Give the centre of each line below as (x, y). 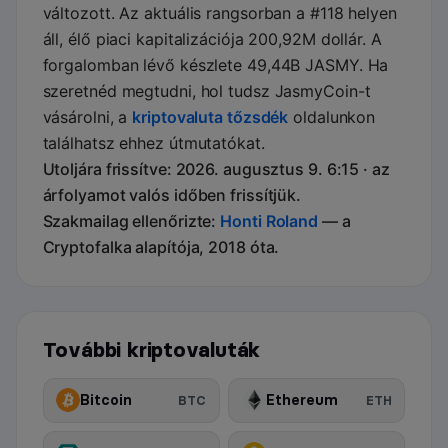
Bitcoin (106, 400)
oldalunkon (332, 117)
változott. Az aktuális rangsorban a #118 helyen (219, 13)
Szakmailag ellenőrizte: (131, 221)
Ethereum (301, 400)
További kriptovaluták (151, 350)
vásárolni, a (87, 117)
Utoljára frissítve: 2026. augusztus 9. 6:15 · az (216, 169)
